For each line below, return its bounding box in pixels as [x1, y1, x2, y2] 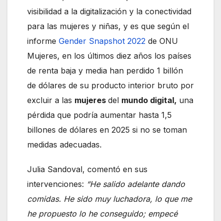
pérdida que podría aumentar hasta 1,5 [27, 110, 172, 120]
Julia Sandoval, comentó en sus [27, 164, 147, 175]
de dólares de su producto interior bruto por [27, 80, 194, 91]
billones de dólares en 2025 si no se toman [27, 125, 187, 135]
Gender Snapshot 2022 [59, 36, 146, 46]
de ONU [146, 36, 178, 46]
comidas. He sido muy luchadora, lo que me [27, 194, 192, 204]
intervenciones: [27, 179, 86, 189]
